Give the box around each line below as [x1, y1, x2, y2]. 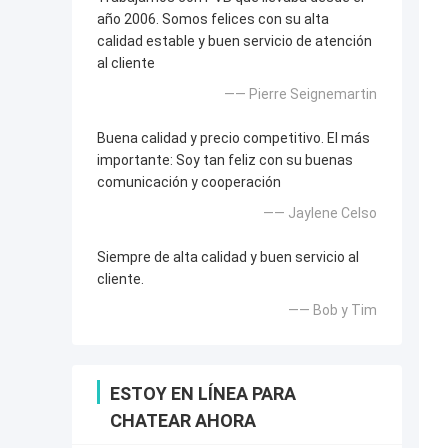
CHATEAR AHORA [110, 410, 256, 432]
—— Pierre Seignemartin [224, 86, 377, 103]
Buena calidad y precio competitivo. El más [97, 130, 370, 147]
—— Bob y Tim [288, 302, 377, 319]
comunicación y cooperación [97, 174, 281, 191]
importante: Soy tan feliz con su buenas [97, 152, 353, 169]
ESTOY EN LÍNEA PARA [110, 383, 296, 405]
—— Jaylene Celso [263, 205, 377, 222]
